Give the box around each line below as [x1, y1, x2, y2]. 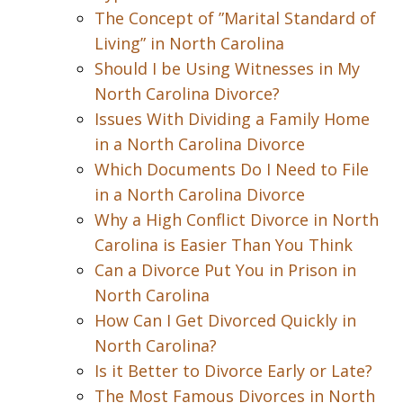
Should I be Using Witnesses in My [94, 58, 360, 79]
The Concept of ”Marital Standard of [94, 7, 376, 29]
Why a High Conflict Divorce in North [94, 209, 379, 230]
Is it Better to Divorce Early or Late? [94, 360, 372, 381]
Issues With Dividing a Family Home [94, 108, 370, 130]
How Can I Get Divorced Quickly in [94, 309, 356, 331]
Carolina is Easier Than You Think [94, 234, 353, 255]
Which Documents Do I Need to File [94, 158, 369, 180]
